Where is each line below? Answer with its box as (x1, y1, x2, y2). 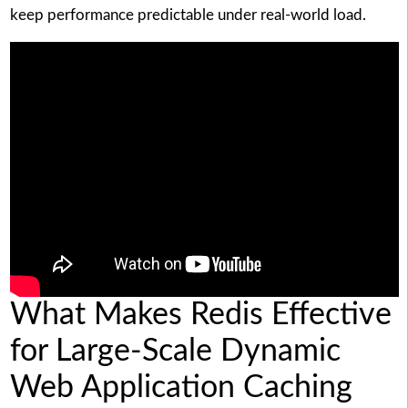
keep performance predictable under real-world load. (9, 6, 366, 23)
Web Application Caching (9, 372, 352, 403)
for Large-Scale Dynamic (9, 335, 341, 367)
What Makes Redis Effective (9, 299, 392, 331)
